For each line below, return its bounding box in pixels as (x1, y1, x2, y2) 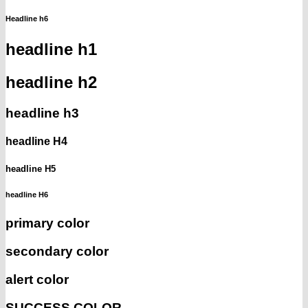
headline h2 (5, 73, 97, 92)
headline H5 (5, 163, 56, 174)
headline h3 (5, 106, 79, 121)
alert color (5, 272, 69, 287)
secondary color (5, 244, 109, 259)
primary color (5, 216, 89, 231)
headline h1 (5, 40, 97, 59)
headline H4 (5, 135, 67, 148)
